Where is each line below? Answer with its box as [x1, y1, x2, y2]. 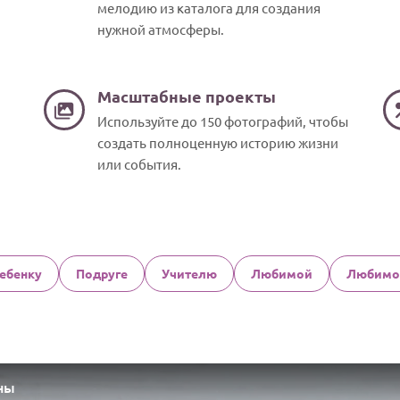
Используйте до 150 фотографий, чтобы [97, 112, 348, 129]
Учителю [161, 265, 217, 281]
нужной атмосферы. [97, 21, 224, 37]
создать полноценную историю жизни [97, 134, 338, 151]
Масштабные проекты [97, 86, 276, 106]
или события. [97, 155, 181, 172]
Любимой [250, 265, 312, 281]
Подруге [75, 265, 128, 281]
